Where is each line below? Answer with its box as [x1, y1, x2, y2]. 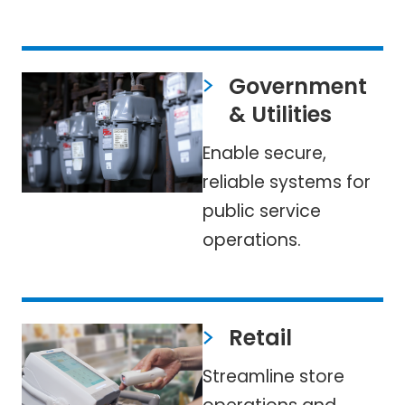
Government [228, 71, 367, 101]
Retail [228, 323, 292, 353]
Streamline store [202, 364, 344, 390]
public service [202, 198, 321, 223]
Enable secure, [202, 140, 326, 165]
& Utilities [228, 99, 332, 129]
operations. [202, 227, 301, 252]
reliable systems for [202, 169, 371, 194]
